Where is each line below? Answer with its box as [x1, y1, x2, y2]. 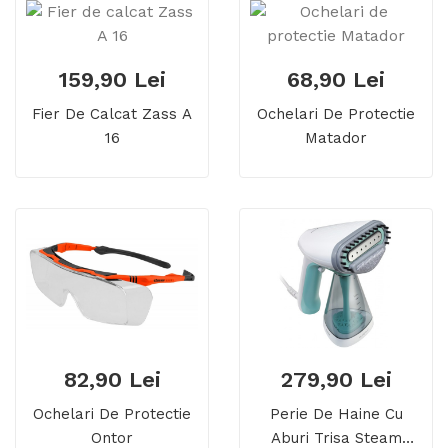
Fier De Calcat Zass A [32, 105, 192, 124]
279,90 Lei [280, 367, 392, 393]
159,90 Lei [58, 67, 166, 93]
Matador [305, 129, 367, 148]
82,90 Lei [63, 367, 161, 393]
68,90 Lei [287, 67, 385, 93]
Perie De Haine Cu [269, 405, 403, 424]
